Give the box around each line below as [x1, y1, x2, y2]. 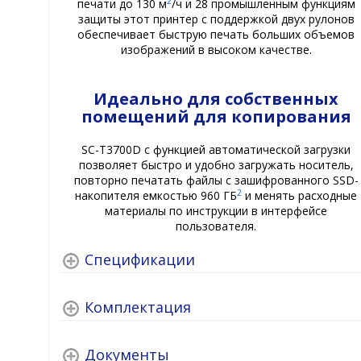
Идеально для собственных [93, 88, 339, 110]
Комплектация [85, 297, 191, 317]
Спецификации [85, 250, 195, 270]
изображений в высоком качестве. [120, 42, 312, 58]
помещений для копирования [81, 106, 351, 128]
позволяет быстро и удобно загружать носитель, [78, 157, 354, 173]
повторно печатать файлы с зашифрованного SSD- [73, 172, 359, 189]
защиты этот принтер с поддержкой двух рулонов [77, 11, 355, 27]
